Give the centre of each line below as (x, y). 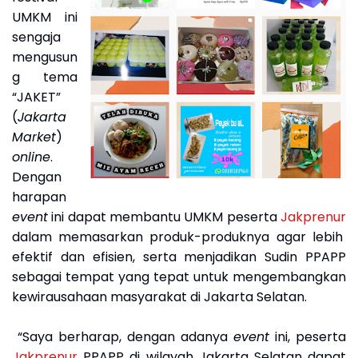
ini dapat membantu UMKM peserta (164, 217)
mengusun (45, 58)
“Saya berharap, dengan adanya (125, 337)
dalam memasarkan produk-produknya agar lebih (177, 237)
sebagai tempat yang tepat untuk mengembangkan (179, 277)
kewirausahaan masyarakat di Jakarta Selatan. (159, 297)
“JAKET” (36, 97)
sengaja (36, 38)
